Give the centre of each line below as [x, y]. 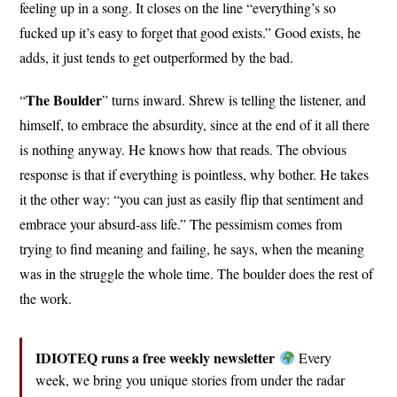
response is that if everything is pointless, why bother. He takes [195, 175]
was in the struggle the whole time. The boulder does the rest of [197, 274]
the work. [46, 299]
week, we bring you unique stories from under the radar [191, 380]
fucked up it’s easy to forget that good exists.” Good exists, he [191, 33]
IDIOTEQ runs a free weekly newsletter [156, 358]
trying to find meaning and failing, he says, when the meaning [192, 249]
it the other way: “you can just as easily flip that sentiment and [192, 199]
